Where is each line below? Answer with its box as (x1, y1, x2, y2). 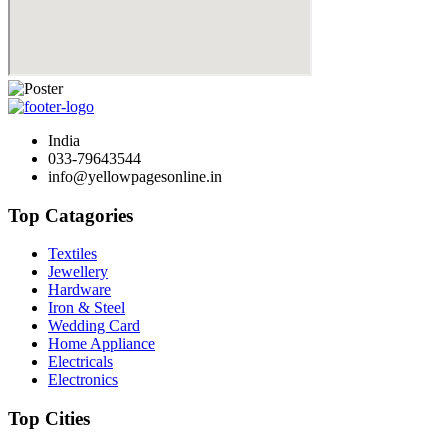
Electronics (48, 371, 118, 389)
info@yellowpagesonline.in (48, 167, 222, 185)
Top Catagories (8, 204, 133, 226)
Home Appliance (48, 335, 155, 353)
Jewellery (48, 263, 108, 281)
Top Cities (8, 408, 90, 430)
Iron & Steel (48, 299, 125, 317)
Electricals (48, 353, 113, 371)
